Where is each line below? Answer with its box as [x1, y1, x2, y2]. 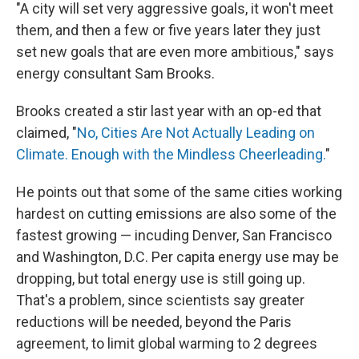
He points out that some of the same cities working [16, 183, 342, 200]
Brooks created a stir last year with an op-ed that [16, 102, 321, 119]
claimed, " [16, 123, 77, 141]
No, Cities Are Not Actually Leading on [77, 123, 315, 141]
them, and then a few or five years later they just [16, 21, 321, 38]
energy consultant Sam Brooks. [16, 64, 215, 82]
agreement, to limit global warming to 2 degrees [16, 334, 317, 352]
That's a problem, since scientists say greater [16, 291, 305, 309]
